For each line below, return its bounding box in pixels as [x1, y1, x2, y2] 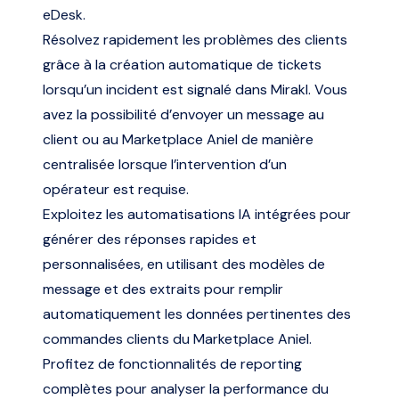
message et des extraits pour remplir [43, 279, 283, 298]
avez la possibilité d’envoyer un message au [43, 104, 324, 124]
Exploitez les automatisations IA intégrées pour [43, 204, 351, 224]
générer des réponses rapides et [43, 229, 256, 248]
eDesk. [43, 4, 85, 24]
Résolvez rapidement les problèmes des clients [43, 29, 347, 49]
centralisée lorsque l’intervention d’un [43, 154, 287, 174]
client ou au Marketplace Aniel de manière [43, 129, 313, 149]
